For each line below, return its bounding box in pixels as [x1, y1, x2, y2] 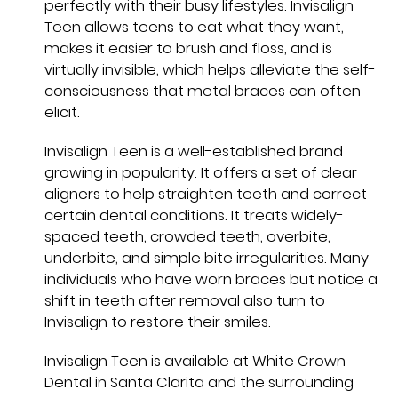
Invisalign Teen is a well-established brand [44, 140, 343, 162]
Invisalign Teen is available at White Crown [44, 350, 346, 371]
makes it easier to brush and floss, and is [44, 37, 332, 59]
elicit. [44, 101, 80, 123]
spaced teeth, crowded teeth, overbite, [44, 226, 330, 247]
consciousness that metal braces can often [44, 80, 361, 101]
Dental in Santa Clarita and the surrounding [44, 371, 354, 393]
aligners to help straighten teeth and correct [44, 183, 367, 204]
